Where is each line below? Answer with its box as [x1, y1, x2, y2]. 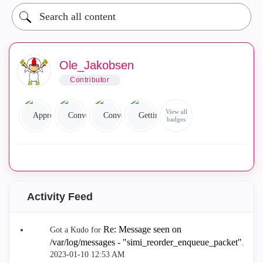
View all [165, 108, 187, 115]
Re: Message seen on [103, 224, 181, 234]
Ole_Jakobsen [59, 58, 134, 72]
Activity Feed [27, 191, 93, 203]
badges [167, 116, 186, 123]
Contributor [70, 76, 110, 85]
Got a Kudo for [50, 225, 103, 234]
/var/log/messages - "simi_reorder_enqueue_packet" [50, 237, 242, 247]
